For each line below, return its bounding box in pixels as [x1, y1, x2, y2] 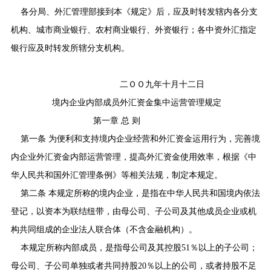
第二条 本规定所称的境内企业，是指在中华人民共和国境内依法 [20, 188, 260, 198]
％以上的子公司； [189, 243, 258, 252]
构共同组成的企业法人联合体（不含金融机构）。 [10, 224, 197, 234]
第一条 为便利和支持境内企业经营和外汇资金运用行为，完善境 [20, 134, 260, 143]
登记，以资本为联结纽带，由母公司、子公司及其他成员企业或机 [10, 206, 256, 216]
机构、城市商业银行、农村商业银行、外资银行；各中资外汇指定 [10, 25, 256, 34]
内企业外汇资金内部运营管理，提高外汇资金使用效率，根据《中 [10, 152, 256, 162]
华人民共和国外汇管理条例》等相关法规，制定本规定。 [10, 170, 223, 180]
